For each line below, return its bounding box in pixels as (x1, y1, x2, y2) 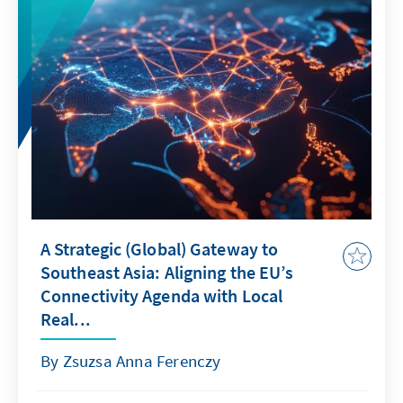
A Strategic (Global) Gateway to (40, 237, 279, 260)
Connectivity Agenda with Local (40, 283, 283, 307)
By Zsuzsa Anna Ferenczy (40, 349, 221, 372)
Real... (40, 307, 91, 330)
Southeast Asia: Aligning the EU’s (40, 260, 294, 283)
